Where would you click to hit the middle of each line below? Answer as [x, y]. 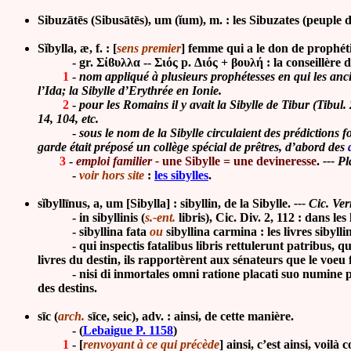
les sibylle [179, 175]
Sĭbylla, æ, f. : [75, 49]
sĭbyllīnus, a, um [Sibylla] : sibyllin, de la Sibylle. [164, 204]
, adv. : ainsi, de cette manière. [215, 317]
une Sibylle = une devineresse [239, 161]
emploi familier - [119, 161]
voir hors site [112, 175]
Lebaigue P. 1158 [128, 331]
